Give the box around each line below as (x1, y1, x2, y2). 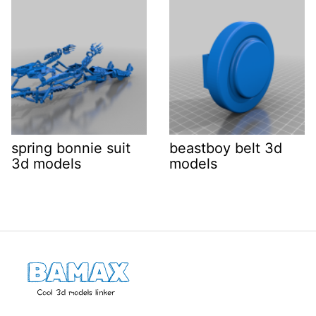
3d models (11, 155, 81, 172)
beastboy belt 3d (169, 140, 282, 157)
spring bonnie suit (11, 140, 130, 157)
